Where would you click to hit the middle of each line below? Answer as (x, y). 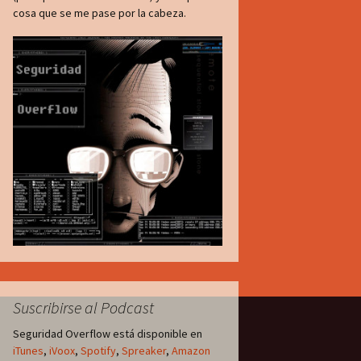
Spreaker (144, 351)
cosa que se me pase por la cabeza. (100, 13)
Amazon (191, 351)
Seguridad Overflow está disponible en (108, 334)
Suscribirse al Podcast (83, 307)
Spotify (98, 351)
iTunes (28, 351)
